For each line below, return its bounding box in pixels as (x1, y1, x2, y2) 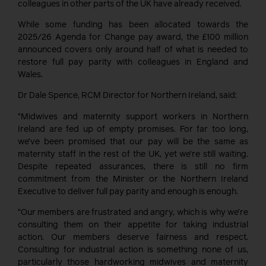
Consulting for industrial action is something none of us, (18, 246, 248, 255)
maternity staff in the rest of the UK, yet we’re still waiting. (18, 150, 248, 159)
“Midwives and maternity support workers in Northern (18, 112, 248, 121)
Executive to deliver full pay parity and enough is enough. (18, 187, 238, 196)
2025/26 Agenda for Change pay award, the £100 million (18, 33, 248, 42)
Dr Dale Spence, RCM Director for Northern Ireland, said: (18, 91, 237, 100)
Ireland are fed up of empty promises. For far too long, (18, 125, 248, 134)
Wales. (18, 70, 43, 79)
